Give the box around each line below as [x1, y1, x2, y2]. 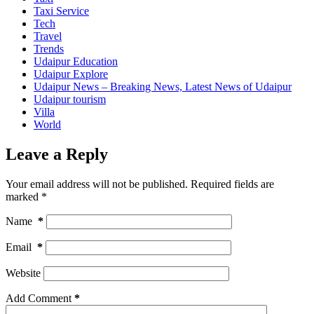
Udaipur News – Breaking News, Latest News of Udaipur [34, 81, 292, 93]
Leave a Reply [6, 145, 108, 164]
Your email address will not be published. [6, 177, 188, 190]
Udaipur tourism [34, 93, 106, 106]
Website [6, 266, 41, 279]
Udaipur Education [34, 55, 118, 68]
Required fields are [191, 177, 274, 190]
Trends [34, 43, 64, 55]
